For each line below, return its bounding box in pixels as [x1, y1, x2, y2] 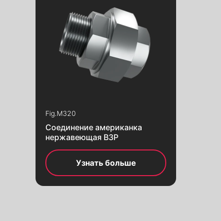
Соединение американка [45, 122, 142, 132]
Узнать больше [75, 157, 136, 168]
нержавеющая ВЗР [45, 132, 118, 142]
